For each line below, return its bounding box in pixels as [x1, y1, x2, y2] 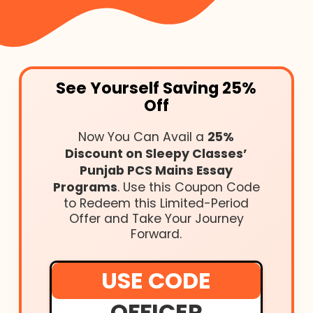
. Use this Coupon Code [117, 179, 260, 196]
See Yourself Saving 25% [56, 77, 257, 100]
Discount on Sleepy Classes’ [65, 145, 248, 163]
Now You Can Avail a [78, 129, 208, 146]
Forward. [131, 226, 182, 243]
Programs [52, 179, 117, 196]
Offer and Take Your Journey [68, 210, 244, 228]
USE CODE [101, 265, 212, 297]
